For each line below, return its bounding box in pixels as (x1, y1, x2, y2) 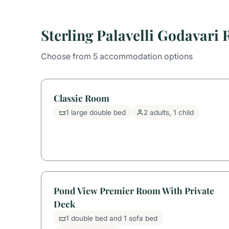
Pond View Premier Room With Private (54, 184, 214, 196)
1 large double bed (66, 108, 126, 117)
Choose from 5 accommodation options (41, 51, 193, 61)
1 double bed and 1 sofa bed (66, 214, 158, 222)
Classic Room (54, 91, 109, 104)
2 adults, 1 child (144, 108, 194, 117)
